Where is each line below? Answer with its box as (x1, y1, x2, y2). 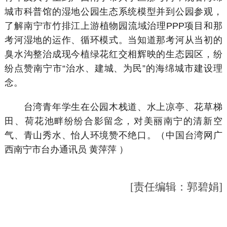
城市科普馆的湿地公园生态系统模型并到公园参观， (5, 7, 222, 17)
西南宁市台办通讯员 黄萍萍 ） (5, 144, 129, 155)
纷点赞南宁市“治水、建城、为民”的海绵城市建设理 (5, 63, 222, 74)
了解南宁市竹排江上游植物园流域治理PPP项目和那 (5, 21, 222, 31)
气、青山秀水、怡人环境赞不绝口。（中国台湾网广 (5, 130, 222, 140)
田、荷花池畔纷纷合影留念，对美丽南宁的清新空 (5, 116, 222, 126)
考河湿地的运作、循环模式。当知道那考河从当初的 (5, 35, 222, 46)
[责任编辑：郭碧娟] (130, 181, 222, 193)
